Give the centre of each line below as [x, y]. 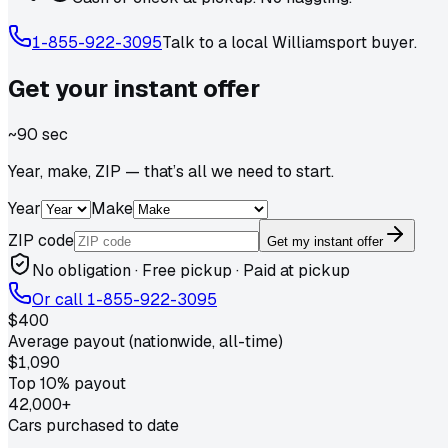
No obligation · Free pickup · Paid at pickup [191, 270]
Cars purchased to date [93, 425]
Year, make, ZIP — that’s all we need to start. [171, 171]
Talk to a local [217, 42]
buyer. [392, 42]
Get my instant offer [325, 241]
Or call [59, 299]
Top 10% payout [67, 383]
